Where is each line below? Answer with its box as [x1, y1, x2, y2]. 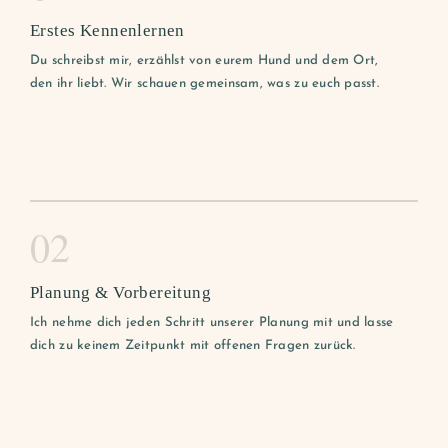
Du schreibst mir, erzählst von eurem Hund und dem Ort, [29, 54, 379, 68]
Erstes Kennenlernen [29, 21, 185, 41]
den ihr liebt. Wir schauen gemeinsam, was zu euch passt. [29, 77, 380, 91]
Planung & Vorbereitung [29, 283, 212, 303]
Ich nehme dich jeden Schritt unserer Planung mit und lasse [29, 316, 394, 330]
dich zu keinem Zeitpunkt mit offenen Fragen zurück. [29, 339, 356, 353]
